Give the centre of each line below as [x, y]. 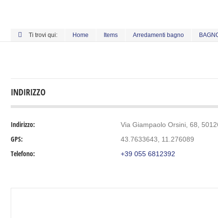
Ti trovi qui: [43, 35]
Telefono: [23, 154]
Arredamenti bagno [158, 35]
